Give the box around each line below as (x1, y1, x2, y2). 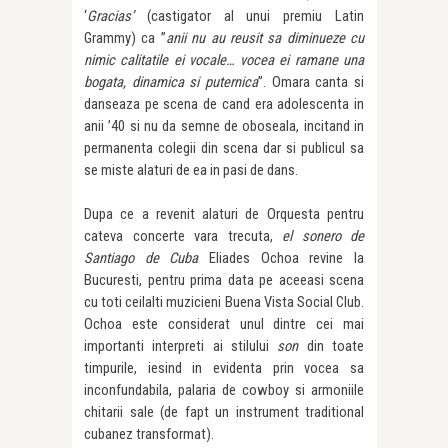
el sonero (282, 226, 341, 245)
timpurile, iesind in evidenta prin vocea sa (84, 358, 364, 377)
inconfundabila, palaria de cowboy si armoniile (84, 380, 364, 399)
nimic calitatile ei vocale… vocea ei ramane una (84, 50, 364, 69)
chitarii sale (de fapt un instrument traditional (84, 402, 364, 421)
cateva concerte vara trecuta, (84, 226, 282, 245)
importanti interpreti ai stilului (84, 336, 278, 355)
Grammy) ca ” (84, 28, 166, 47)
